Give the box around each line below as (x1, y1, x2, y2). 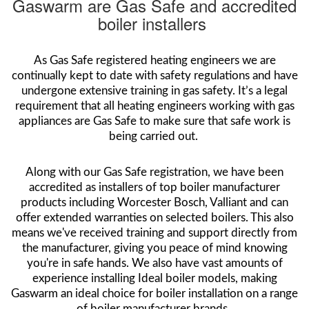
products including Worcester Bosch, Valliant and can (21, 196, 288, 208)
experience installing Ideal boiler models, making (32, 272, 277, 284)
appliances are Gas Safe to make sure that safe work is (19, 114, 290, 127)
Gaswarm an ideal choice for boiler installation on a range (11, 287, 298, 299)
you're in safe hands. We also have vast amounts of (26, 257, 283, 269)
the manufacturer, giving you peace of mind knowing (21, 241, 288, 254)
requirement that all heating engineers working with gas (14, 99, 295, 112)
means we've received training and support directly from (12, 226, 297, 239)
